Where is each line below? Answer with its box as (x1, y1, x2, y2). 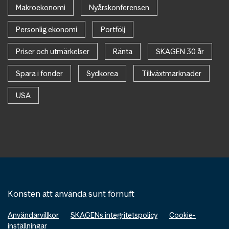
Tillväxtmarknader (142, 68, 201, 79)
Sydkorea (86, 68, 118, 79)
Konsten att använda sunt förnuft (8, 188, 134, 200)
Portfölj (101, 25, 125, 35)
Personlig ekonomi (16, 25, 77, 35)
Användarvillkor (8, 210, 59, 220)
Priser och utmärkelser (16, 47, 89, 57)
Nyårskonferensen (89, 3, 149, 13)
